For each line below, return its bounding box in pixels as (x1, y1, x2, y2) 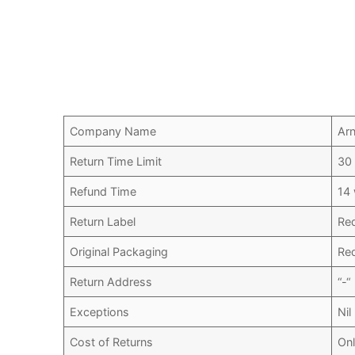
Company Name (70, 124, 157, 139)
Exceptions (70, 305, 130, 319)
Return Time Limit (70, 155, 162, 169)
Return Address (70, 275, 153, 289)
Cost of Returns (70, 335, 154, 349)
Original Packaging (70, 245, 169, 259)
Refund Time (70, 185, 137, 199)
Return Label (70, 215, 136, 229)
